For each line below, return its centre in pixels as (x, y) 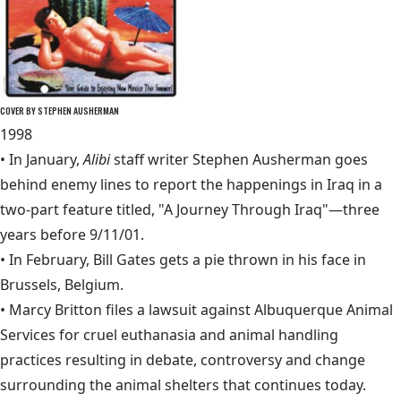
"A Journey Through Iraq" (243, 210)
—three (354, 210)
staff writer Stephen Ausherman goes (241, 160)
